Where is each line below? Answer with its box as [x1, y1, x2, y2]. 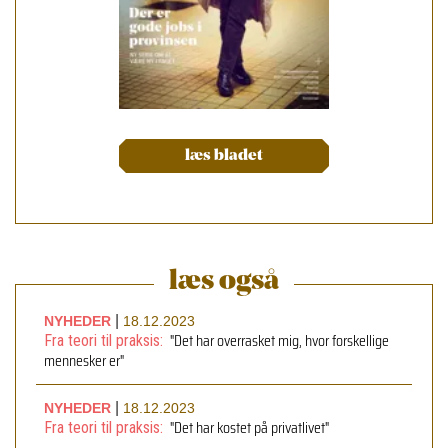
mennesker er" [44, 348, 124, 374]
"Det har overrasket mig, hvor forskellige [170, 328, 389, 354]
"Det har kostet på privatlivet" [170, 415, 329, 441]
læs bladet [185, 148, 263, 165]
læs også [169, 268, 279, 297]
